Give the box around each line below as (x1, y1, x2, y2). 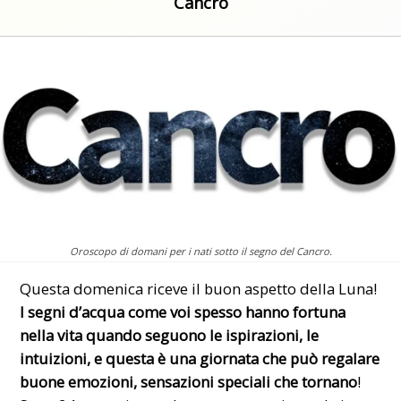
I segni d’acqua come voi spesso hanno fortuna (20, 302, 346, 323)
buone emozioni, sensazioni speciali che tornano (20, 371, 358, 393)
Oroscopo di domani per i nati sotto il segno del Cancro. (69, 243, 332, 258)
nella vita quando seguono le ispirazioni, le (20, 325, 320, 346)
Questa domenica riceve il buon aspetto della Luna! (20, 278, 378, 300)
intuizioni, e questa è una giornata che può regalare (20, 348, 380, 370)
